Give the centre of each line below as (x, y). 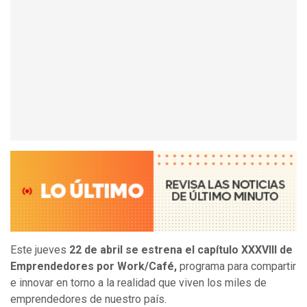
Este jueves (40, 250)
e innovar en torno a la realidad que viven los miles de (138, 283)
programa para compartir (236, 267)
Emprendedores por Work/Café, (94, 267)
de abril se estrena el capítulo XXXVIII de (187, 250)
